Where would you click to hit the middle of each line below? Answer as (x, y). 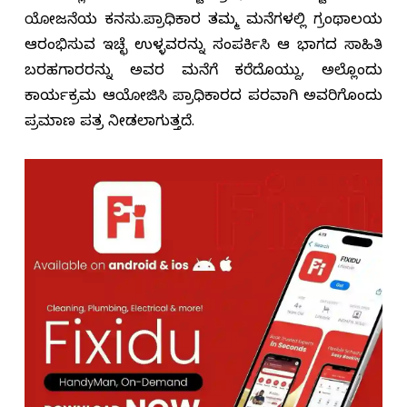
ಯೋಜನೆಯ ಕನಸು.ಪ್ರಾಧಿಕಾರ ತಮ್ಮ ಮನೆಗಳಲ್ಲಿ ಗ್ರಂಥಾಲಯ (203, 22)
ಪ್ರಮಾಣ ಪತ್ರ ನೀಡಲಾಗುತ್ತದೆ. (109, 124)
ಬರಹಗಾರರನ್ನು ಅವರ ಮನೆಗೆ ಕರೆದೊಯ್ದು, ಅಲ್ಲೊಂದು (203, 73)
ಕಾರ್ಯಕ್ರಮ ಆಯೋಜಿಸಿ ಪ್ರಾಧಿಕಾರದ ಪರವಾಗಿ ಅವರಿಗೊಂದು (203, 99)
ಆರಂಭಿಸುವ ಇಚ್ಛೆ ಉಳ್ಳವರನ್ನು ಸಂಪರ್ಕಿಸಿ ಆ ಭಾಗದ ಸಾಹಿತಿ (203, 48)
